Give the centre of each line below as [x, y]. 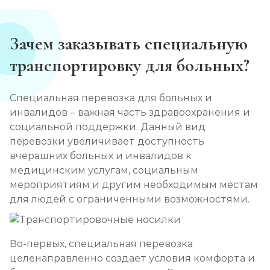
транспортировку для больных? [132, 65]
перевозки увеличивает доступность [107, 141]
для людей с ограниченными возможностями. [130, 199]
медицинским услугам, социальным [104, 170]
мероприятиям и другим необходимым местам [134, 185]
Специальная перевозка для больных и [111, 98]
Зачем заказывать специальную [129, 44]
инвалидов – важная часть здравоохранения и [130, 112]
